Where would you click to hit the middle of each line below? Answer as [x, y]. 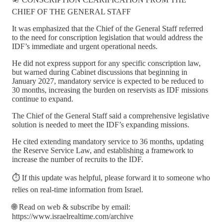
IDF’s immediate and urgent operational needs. [85, 46]
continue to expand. [43, 99]
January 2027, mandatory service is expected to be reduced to [108, 81]
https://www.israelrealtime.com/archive [73, 216]
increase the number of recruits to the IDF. [78, 159]
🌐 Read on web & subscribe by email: [71, 207]
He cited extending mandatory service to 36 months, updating [108, 141]
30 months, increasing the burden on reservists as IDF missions [110, 90]
